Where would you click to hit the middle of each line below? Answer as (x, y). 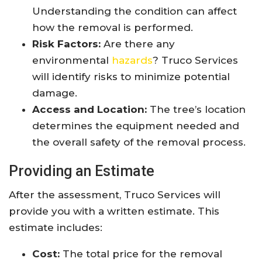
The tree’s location (196, 110)
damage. (55, 93)
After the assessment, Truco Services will (115, 195)
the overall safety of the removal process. (139, 142)
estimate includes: (56, 228)
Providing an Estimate (82, 171)
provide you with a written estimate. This (114, 211)
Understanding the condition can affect (135, 11)
